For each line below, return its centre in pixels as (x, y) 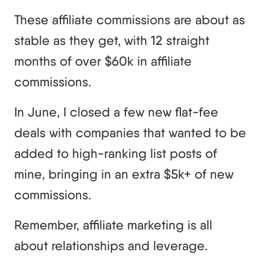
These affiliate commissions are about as (130, 19)
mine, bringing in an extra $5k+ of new (124, 174)
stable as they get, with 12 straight (112, 40)
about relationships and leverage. (114, 245)
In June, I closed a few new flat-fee (116, 112)
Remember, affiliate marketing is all (113, 224)
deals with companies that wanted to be (130, 132)
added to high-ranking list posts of (116, 153)
